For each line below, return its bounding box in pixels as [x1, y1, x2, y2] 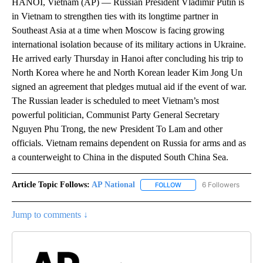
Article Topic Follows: [12, 180, 90, 189]
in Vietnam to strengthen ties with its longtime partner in [12, 11, 218, 21]
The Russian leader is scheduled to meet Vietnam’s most [12, 95, 219, 106]
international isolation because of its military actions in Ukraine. [12, 39, 246, 49]
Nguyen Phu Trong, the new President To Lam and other [12, 123, 222, 134]
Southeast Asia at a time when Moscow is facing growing [12, 25, 224, 35]
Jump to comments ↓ [12, 210, 88, 220]
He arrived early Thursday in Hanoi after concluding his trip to [12, 53, 243, 63]
